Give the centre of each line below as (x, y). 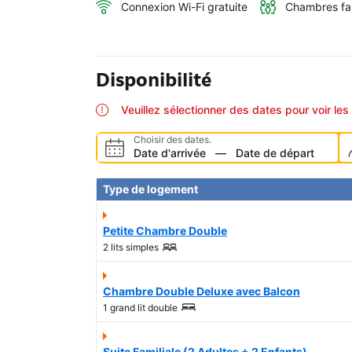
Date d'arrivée (170, 153)
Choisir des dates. (172, 140)
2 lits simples (131, 247)
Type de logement (150, 189)
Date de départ (275, 153)
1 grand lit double (140, 308)
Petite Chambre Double (165, 231)
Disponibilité (154, 80)
